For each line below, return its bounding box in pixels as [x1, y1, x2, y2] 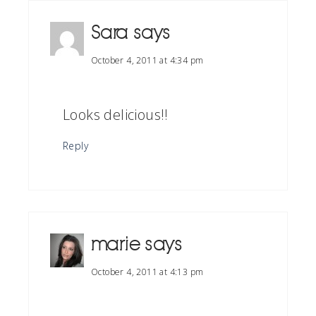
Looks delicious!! [63, 105, 169, 124]
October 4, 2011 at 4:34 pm [91, 54, 204, 66]
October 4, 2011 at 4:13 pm [91, 266, 204, 278]
